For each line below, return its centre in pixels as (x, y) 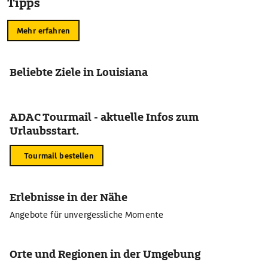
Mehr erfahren (43, 31)
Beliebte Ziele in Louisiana (79, 72)
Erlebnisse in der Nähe (68, 197)
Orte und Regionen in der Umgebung (105, 254)
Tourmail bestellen (59, 156)
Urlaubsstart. (44, 131)
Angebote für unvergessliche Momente (87, 215)
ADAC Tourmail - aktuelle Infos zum (104, 117)
